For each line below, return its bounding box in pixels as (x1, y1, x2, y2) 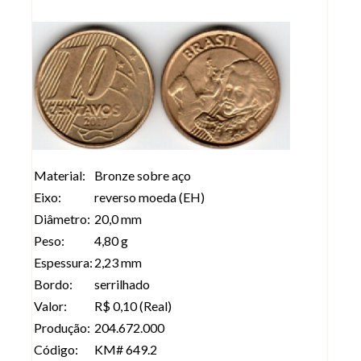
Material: (34, 167, 85, 183)
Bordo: (34, 276, 73, 292)
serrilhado (94, 276, 150, 292)
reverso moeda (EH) (94, 189, 205, 205)
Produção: (34, 319, 90, 335)
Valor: (34, 297, 67, 313)
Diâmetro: (34, 210, 90, 226)
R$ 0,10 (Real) (94, 297, 172, 313)
